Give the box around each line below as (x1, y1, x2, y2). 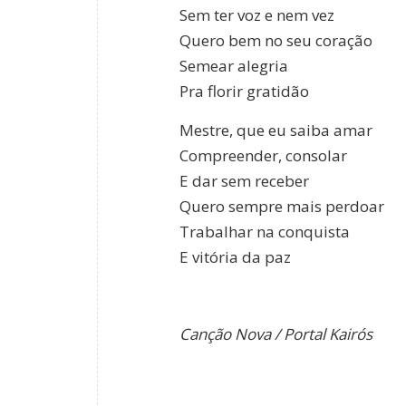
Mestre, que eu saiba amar (179, 119, 372, 140)
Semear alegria (179, 55, 288, 77)
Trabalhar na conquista (179, 220, 350, 242)
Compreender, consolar (179, 144, 347, 166)
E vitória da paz (179, 246, 291, 267)
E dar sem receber (179, 169, 309, 191)
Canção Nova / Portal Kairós (179, 323, 372, 344)
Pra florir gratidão (179, 81, 309, 102)
